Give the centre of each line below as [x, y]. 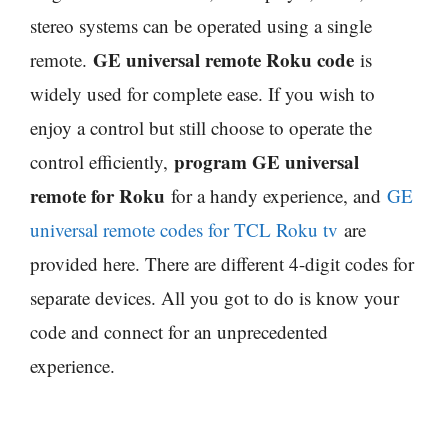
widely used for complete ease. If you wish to [202, 93]
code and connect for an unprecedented [179, 331]
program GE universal [266, 161]
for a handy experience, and [279, 195]
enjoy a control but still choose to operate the [201, 127]
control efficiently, [102, 161]
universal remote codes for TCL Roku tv [184, 229]
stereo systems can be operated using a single [201, 25]
